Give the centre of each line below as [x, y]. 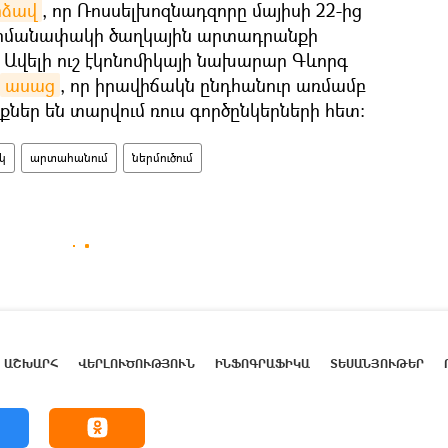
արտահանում [69, 157]
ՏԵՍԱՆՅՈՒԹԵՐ [377, 363]
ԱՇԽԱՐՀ [31, 363]
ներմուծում [162, 157]
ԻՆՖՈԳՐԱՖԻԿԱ [262, 363]
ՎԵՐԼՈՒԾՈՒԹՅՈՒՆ [136, 363]
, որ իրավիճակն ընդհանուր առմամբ [213, 84]
